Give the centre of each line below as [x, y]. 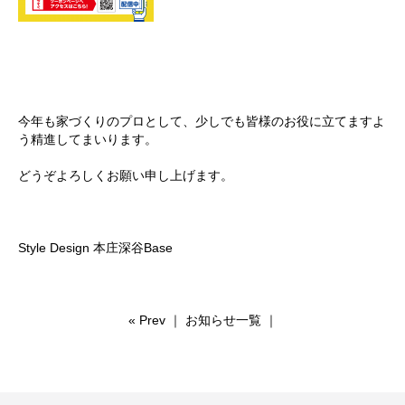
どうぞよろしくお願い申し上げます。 [126, 175]
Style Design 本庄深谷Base [95, 248]
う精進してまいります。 [88, 139]
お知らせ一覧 [223, 320]
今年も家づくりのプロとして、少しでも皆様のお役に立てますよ [202, 121]
